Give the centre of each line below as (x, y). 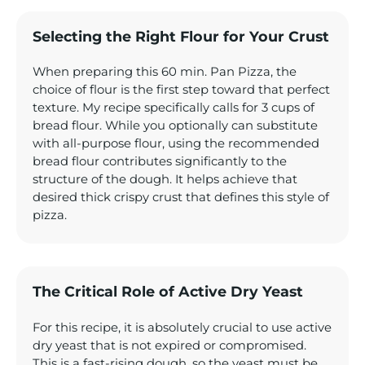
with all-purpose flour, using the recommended (176, 143)
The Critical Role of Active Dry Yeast (168, 292)
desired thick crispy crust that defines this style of (181, 197)
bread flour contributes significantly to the (160, 161)
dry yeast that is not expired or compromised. (169, 345)
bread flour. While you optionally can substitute (175, 125)
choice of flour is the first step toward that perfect (181, 89)
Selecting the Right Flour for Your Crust (181, 36)
